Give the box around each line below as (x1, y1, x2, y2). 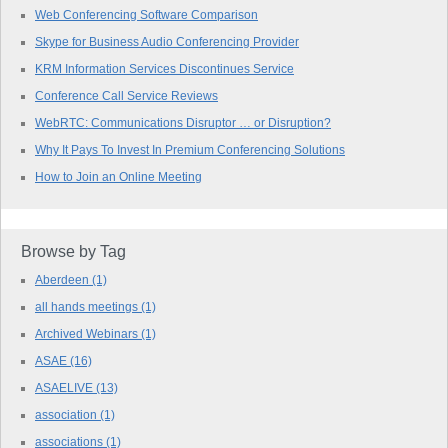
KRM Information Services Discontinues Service (35, 61, 294, 75)
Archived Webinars (35, 326, 141, 341)
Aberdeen (35, 272, 92, 287)
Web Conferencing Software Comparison (35, 7, 258, 21)
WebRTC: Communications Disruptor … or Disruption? (35, 115, 331, 129)
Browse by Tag (21, 242, 126, 260)
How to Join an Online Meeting (35, 169, 202, 183)
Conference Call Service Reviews (35, 88, 218, 102)
